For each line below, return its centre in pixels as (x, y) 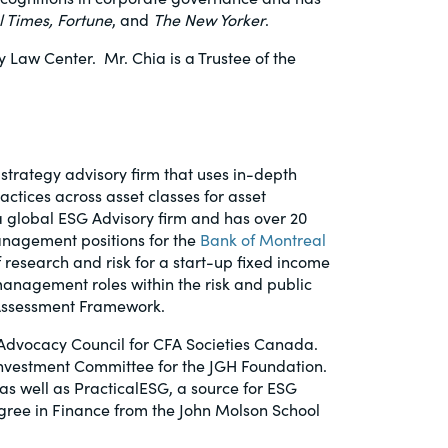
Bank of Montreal (263, 239)
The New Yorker (209, 19)
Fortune (84, 19)
